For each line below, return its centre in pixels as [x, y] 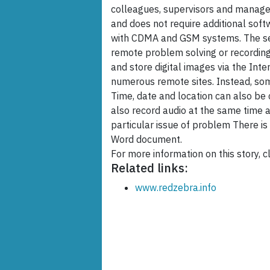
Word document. [146, 140]
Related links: [149, 168]
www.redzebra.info [176, 188]
